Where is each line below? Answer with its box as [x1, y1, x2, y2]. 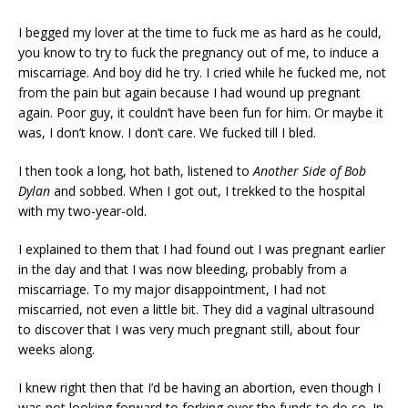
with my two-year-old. [18, 201, 147, 219]
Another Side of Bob [253, 161, 366, 179]
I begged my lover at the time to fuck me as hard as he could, [18, 23, 382, 41]
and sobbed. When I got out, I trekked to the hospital [50, 181, 365, 199]
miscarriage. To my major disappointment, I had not [18, 280, 326, 298]
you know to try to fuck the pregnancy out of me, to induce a [18, 43, 379, 61]
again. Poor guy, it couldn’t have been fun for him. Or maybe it [18, 103, 383, 121]
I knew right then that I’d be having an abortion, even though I [18, 378, 381, 396]
